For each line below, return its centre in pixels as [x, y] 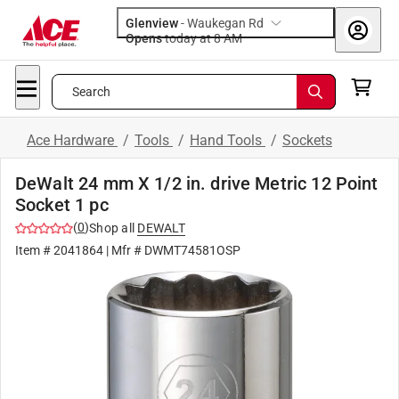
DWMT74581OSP [192, 250]
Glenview [152, 23]
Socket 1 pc [62, 205]
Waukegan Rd [225, 23]
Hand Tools [228, 140]
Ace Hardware [72, 140]
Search [91, 92]
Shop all [112, 228]
